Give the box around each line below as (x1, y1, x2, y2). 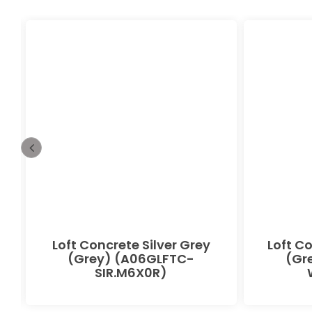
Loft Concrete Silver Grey (52, 235, 210, 253)
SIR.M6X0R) (95, 263, 167, 281)
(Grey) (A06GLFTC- (68, 249, 194, 267)
